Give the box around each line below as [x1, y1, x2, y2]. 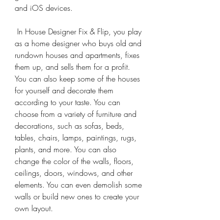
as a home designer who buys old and [15, 38, 141, 49]
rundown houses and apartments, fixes [15, 50, 139, 60]
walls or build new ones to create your [15, 191, 139, 202]
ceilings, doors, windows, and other [15, 167, 133, 178]
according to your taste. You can [15, 97, 120, 108]
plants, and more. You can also [15, 144, 116, 155]
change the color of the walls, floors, [15, 156, 134, 166]
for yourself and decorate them [15, 85, 113, 96]
